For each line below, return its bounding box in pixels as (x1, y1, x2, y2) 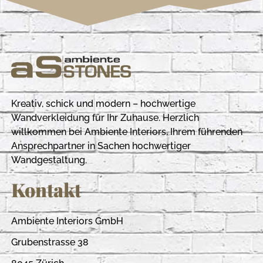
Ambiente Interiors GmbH (11, 215, 123, 227)
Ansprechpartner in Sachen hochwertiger (11, 140, 191, 152)
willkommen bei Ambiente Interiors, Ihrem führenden (11, 126, 242, 138)
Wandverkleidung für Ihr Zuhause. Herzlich (11, 112, 199, 124)
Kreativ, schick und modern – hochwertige (11, 98, 195, 110)
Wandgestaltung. (11, 154, 87, 166)
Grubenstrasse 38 (11, 237, 89, 248)
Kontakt (11, 177, 81, 203)
